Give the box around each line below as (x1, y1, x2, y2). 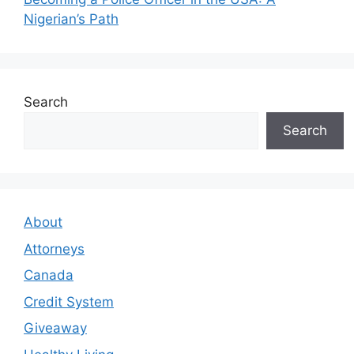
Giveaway (24, 320, 87, 337)
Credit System (24, 293, 114, 310)
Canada (24, 267, 73, 284)
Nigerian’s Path (24, 11, 119, 28)
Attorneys (24, 240, 85, 257)
